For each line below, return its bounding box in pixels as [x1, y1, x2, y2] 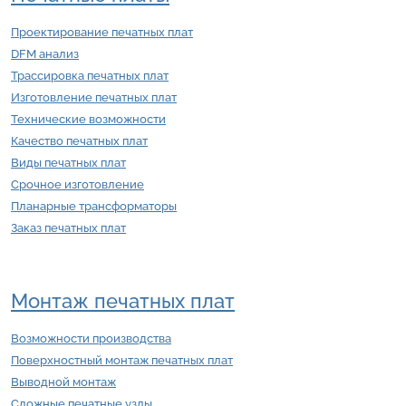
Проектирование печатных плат [11, 25, 193, 40]
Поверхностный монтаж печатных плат [11, 353, 233, 368]
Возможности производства [11, 332, 171, 346]
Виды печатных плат [11, 156, 126, 170]
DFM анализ [11, 47, 79, 62]
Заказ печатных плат [11, 221, 126, 236]
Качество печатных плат [11, 134, 148, 149]
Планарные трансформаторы [11, 199, 177, 214]
